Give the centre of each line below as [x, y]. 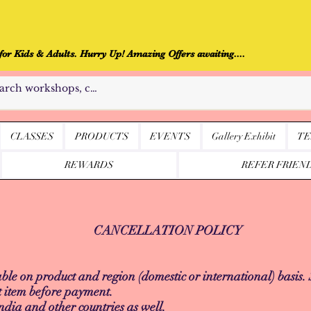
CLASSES [32, 136]
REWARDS [89, 165]
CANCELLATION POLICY [168, 231]
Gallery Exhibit [244, 136]
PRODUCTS [101, 136]
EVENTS [170, 136]
